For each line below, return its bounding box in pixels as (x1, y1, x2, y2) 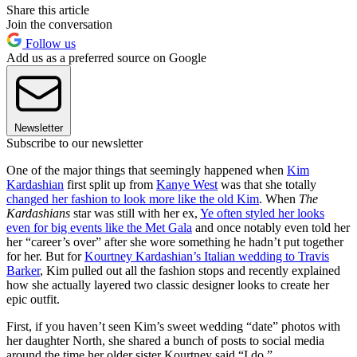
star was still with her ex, (70, 206, 200, 221)
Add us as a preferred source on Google (6, 51, 206, 65)
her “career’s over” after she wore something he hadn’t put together (6, 235, 343, 249)
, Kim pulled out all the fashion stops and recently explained (40, 264, 340, 278)
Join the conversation (6, 18, 112, 32)
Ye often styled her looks (200, 206, 324, 221)
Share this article (6, 3, 89, 18)
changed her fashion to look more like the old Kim (6, 192, 259, 206)
